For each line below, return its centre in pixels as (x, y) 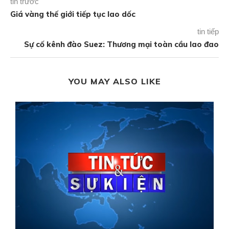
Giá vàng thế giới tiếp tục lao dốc (73, 14)
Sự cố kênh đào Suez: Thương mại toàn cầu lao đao (121, 44)
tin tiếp (208, 32)
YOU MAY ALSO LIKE (114, 82)
